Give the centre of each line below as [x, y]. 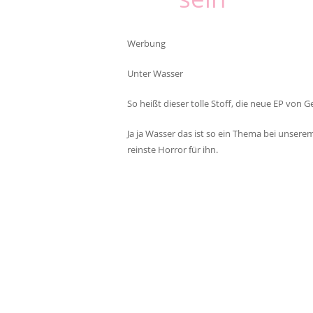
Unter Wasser [155, 73]
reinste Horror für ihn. [173, 150]
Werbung [146, 43]
